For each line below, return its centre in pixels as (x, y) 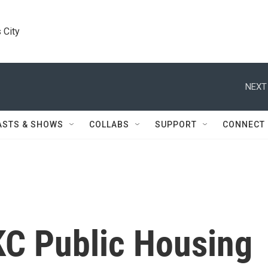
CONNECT (244, 124)
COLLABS (109, 124)
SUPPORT (176, 124)
